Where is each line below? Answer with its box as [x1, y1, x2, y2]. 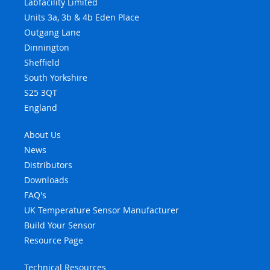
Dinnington [24, 41, 69, 53]
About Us [24, 128, 61, 140]
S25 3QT [24, 86, 57, 98]
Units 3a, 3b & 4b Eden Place [24, 11, 139, 23]
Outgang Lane [24, 26, 81, 38]
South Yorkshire [24, 71, 87, 83]
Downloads [24, 174, 69, 186]
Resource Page [24, 234, 83, 246]
